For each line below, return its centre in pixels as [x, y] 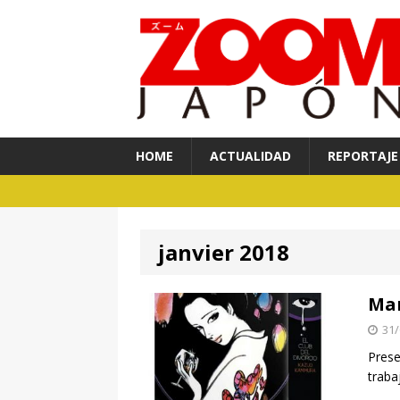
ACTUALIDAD [250, 156]
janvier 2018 [224, 253]
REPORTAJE [363, 156]
